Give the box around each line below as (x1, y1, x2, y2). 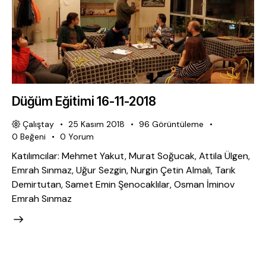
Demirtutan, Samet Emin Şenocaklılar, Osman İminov (12, 178, 235, 191)
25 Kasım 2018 (68, 119, 125, 130)
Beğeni (20, 131, 46, 142)
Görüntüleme (152, 119, 204, 130)
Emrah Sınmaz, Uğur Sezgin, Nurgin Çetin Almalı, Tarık (12, 163, 236, 176)
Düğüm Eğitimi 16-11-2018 (12, 94, 156, 109)
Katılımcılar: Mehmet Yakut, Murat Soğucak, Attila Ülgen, (12, 149, 250, 162)
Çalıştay (23, 119, 55, 130)
